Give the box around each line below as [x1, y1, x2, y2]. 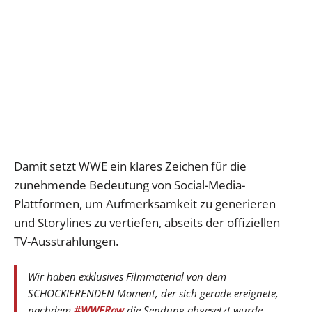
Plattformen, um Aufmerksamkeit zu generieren [14, 196, 276, 212]
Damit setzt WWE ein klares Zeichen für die [14, 158, 247, 175]
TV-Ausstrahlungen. [14, 233, 118, 250]
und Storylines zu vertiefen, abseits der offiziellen [14, 214, 280, 231]
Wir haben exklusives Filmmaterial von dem [28, 270, 226, 284]
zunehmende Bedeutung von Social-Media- [14, 177, 245, 194]
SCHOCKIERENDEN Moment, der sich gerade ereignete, [28, 286, 279, 301]
